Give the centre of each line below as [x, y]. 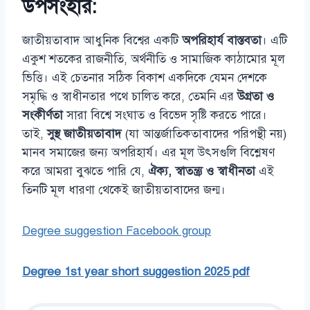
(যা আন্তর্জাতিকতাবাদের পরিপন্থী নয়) [204, 134]
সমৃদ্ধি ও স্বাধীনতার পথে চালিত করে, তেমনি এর [130, 96]
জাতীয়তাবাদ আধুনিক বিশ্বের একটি [102, 40]
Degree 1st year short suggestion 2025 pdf [136, 271]
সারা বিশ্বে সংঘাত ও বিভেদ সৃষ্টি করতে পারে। [165, 115]
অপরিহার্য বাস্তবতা [222, 40]
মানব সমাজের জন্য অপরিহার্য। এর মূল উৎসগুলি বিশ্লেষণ [148, 152]
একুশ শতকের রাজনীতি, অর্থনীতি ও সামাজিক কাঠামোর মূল [154, 59]
